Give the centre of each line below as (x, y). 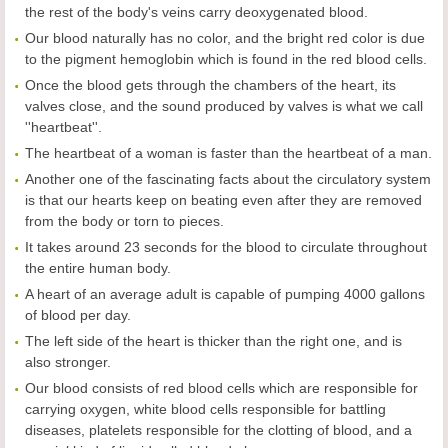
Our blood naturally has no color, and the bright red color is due (225, 38)
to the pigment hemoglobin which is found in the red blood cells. (226, 59)
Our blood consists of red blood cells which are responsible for (221, 388)
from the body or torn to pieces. (124, 221)
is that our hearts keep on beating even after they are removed (223, 200)
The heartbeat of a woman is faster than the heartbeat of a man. (228, 153)
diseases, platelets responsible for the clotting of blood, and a (218, 430)
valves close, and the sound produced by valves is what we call (224, 106)
